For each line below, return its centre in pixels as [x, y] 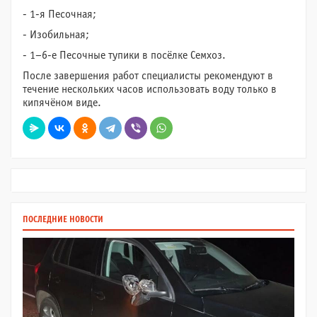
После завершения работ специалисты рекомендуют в [148, 76]
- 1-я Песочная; [61, 14]
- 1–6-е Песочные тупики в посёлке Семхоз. [124, 55]
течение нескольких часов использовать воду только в [150, 89]
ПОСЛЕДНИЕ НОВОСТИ [63, 220]
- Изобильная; [57, 35]
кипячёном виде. [62, 103]
